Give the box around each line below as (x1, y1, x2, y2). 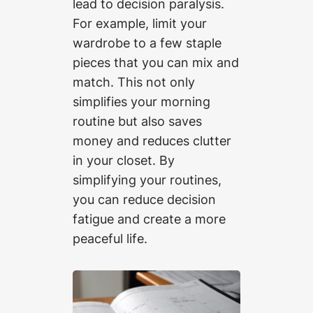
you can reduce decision (73, 191, 216, 208)
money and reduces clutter (73, 133, 231, 149)
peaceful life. (73, 231, 147, 247)
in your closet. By (73, 152, 175, 168)
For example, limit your (73, 15, 207, 31)
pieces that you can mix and (73, 54, 239, 71)
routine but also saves (73, 113, 202, 129)
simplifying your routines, (73, 172, 221, 188)
